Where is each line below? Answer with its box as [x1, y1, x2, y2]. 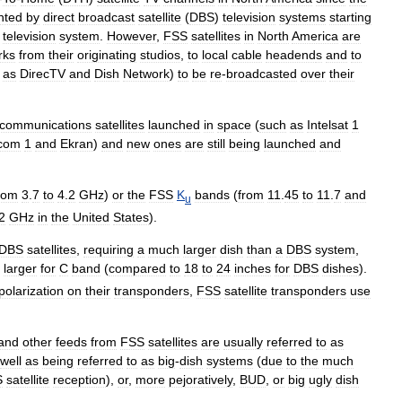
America [292, 29, 338, 43]
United [73, 209, 109, 224]
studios [140, 48, 180, 62]
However [107, 29, 156, 43]
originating [77, 48, 136, 62]
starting [329, 10, 371, 24]
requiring [83, 241, 134, 257]
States [113, 209, 149, 224]
